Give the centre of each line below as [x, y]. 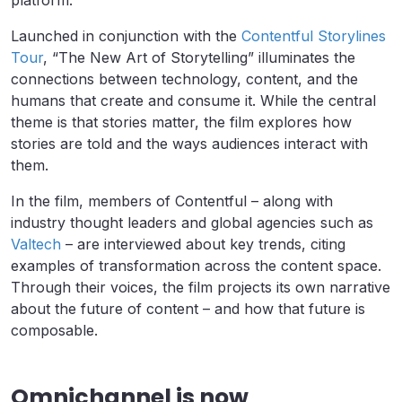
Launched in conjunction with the [126, 36]
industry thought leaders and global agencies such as [192, 223]
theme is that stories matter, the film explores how [181, 122]
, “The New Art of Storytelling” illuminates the [199, 58]
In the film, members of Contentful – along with [172, 201]
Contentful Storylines [314, 36]
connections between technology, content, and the [184, 79]
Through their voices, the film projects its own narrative [201, 288]
